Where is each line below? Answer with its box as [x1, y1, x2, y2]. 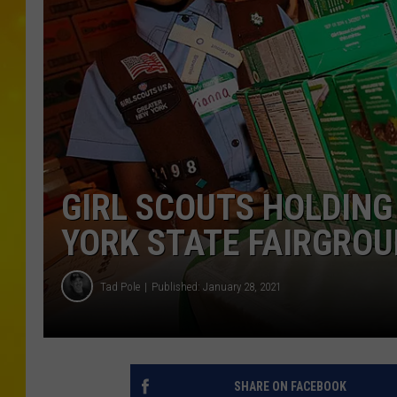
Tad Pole [100, 279, 140, 293]
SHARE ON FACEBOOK [233, 379, 346, 394]
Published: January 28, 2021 [152, 279, 281, 293]
